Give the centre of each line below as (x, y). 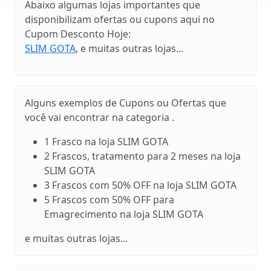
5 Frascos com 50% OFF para (109, 199)
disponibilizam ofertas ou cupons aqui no (120, 19)
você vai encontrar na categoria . (100, 117)
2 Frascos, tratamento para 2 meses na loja (142, 156)
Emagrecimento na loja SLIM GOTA (124, 214)
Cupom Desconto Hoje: (78, 34)
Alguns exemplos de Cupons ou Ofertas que (126, 103)
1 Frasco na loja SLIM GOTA (106, 141)
